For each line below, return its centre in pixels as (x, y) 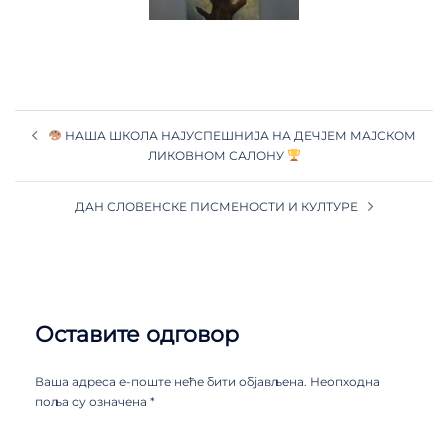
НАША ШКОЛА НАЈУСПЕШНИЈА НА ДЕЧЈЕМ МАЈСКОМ (238, 135)
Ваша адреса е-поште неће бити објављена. (171, 381)
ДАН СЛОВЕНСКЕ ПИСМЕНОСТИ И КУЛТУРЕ (216, 206)
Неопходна (345, 381)
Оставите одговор (137, 334)
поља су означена (92, 401)
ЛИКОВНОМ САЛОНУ (217, 155)
